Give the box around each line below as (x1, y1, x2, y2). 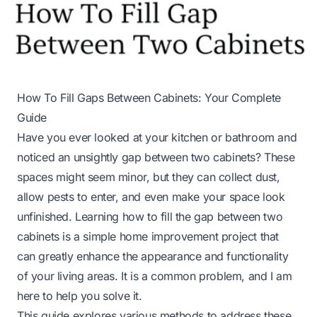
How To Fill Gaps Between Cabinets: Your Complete (17, 90, 281, 105)
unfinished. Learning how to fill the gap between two (17, 209, 283, 224)
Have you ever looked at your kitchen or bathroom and (17, 129, 297, 144)
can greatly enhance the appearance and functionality (17, 248, 289, 263)
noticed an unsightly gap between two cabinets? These (17, 149, 295, 164)
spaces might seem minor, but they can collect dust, (17, 169, 280, 184)
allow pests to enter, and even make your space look (17, 189, 285, 204)
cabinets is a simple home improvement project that (17, 229, 279, 243)
